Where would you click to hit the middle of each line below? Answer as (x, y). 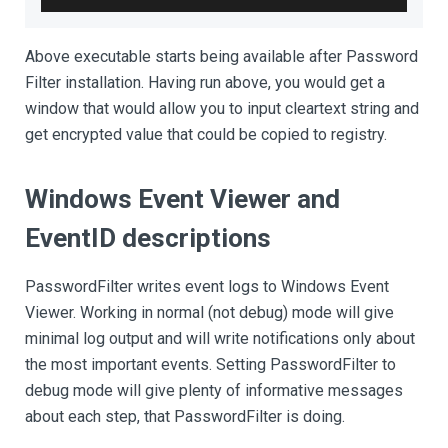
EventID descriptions (148, 238)
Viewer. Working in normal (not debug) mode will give (209, 312)
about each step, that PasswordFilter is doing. (185, 416)
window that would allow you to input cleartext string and (222, 108)
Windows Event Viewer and (182, 199)
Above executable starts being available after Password (221, 56)
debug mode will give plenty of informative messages (214, 390)
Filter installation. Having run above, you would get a (205, 82)
